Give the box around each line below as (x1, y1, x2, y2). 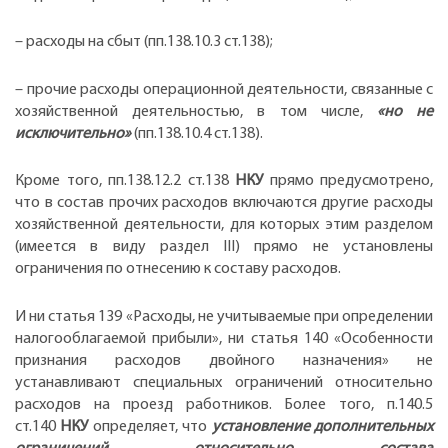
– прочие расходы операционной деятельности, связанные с (15, 81, 433, 98)
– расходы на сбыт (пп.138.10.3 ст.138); (15, 34, 273, 51)
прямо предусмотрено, (269, 173, 433, 190)
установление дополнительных (211, 418, 434, 435)
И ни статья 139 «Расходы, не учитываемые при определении (15, 308, 433, 325)
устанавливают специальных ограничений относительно (15, 374, 433, 391)
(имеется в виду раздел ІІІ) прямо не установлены (15, 239, 433, 256)
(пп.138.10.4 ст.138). (134, 125, 263, 142)
